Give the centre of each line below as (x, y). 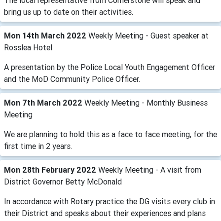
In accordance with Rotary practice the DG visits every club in (110, 201)
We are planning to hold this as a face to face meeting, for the (110, 134)
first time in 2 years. (38, 146)
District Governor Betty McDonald (63, 182)
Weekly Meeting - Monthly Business (146, 103)
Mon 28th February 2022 (51, 170)
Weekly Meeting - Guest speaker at (148, 36)
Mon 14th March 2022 (46, 36)
